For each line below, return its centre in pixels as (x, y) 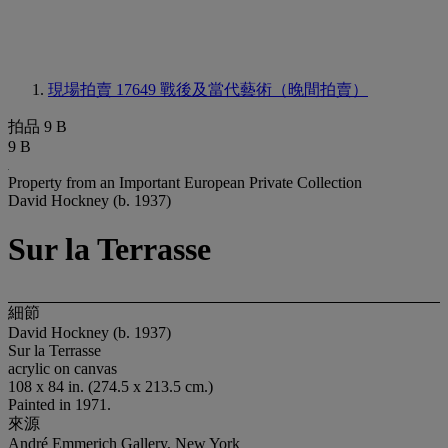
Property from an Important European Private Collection (185, 182)
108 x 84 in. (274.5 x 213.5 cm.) (110, 386)
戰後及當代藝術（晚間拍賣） (264, 89)
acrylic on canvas (62, 368)
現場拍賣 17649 (104, 89)
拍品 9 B (37, 126)
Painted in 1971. (59, 404)
